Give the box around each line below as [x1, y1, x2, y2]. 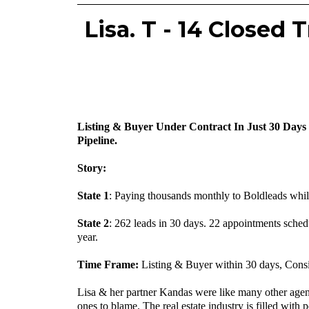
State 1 [77, 189, 109, 201]
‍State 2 [77, 217, 109, 229]
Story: [77, 161, 106, 174]
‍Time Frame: [77, 258, 139, 270]
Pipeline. [77, 134, 117, 146]
